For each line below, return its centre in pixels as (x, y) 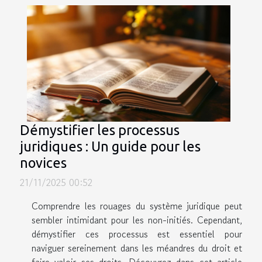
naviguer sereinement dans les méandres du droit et (137, 248)
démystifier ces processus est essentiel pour (137, 234)
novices (43, 163)
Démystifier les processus (100, 130)
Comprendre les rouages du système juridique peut (137, 206)
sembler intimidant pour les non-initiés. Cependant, (137, 220)
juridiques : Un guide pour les (110, 146)
